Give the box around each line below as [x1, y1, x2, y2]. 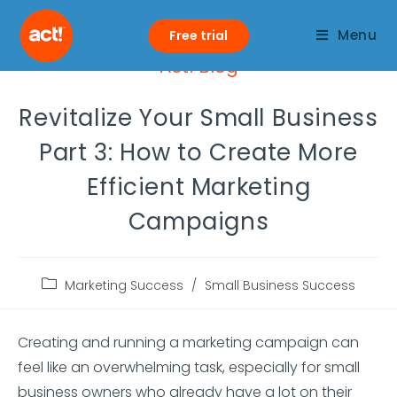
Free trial [169, 27, 228, 44]
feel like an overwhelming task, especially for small [18, 357, 360, 378]
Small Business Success [205, 276, 355, 294]
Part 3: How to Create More [39, 136, 358, 168]
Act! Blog [159, 54, 238, 79]
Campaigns [128, 206, 269, 237]
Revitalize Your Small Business [19, 102, 378, 134]
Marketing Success [65, 276, 183, 294]
